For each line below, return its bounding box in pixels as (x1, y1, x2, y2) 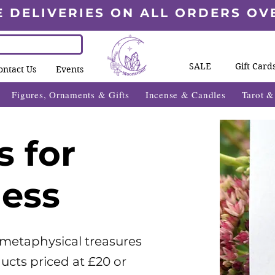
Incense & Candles (145, 88, 226, 101)
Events (56, 64, 83, 75)
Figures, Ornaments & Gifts (12, 88, 130, 101)
